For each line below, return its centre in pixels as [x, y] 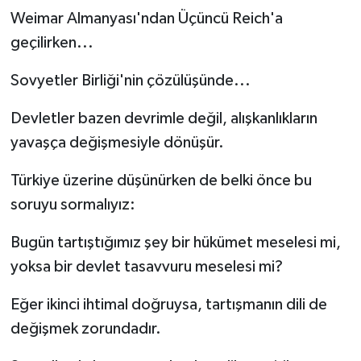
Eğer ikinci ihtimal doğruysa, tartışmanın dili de [168, 305]
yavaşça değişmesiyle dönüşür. [117, 143]
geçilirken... [52, 43]
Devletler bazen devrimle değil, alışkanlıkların [164, 119]
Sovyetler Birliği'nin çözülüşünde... [130, 81]
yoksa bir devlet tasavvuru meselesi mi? [146, 267]
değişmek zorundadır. [85, 329]
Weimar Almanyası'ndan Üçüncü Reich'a [146, 19]
